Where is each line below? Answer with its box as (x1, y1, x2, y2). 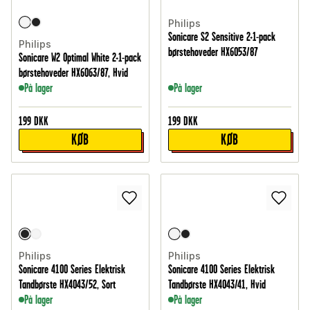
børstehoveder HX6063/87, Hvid (19, 66, 128, 80)
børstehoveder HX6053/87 (168, 45, 258, 60)
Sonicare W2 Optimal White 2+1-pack (19, 51, 141, 65)
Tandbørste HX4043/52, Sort (19, 277, 116, 292)
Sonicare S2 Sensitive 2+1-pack (168, 30, 275, 44)
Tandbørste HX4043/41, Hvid (168, 277, 266, 292)
